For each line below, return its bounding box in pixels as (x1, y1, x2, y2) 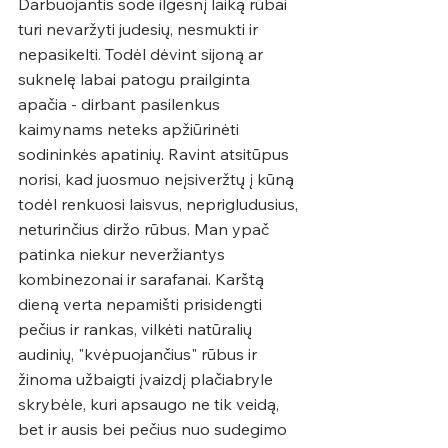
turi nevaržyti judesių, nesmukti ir (18, 18, 262, 39)
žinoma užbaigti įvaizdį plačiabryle (18, 368, 277, 389)
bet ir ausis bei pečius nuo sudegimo (18, 418, 291, 439)
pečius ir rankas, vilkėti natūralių (18, 318, 256, 339)
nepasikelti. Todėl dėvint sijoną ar (18, 43, 267, 64)
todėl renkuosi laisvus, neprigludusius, (18, 193, 302, 214)
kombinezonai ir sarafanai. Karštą (18, 268, 268, 289)
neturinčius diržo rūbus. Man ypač (18, 218, 273, 239)
